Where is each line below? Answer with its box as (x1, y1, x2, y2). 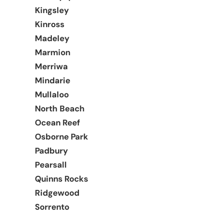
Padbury (35, 145, 68, 156)
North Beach (35, 103, 85, 114)
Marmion (35, 46, 70, 58)
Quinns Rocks (35, 173, 88, 184)
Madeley (35, 32, 69, 44)
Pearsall (35, 159, 67, 170)
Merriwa (35, 61, 68, 72)
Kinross (35, 18, 64, 30)
